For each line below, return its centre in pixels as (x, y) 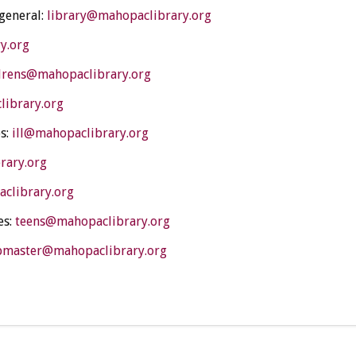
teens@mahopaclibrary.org (92, 221)
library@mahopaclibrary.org (129, 15)
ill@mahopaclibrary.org (80, 133)
